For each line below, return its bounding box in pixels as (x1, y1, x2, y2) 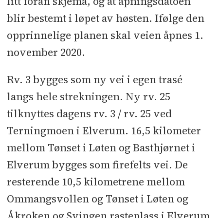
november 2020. (6, 45, 85, 60)
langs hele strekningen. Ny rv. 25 (6, 90, 170, 104)
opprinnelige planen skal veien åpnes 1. (6, 28, 203, 43)
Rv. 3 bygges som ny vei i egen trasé (6, 73, 182, 87)
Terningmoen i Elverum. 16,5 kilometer (6, 124, 201, 138)
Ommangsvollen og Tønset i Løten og (6, 192, 188, 206)
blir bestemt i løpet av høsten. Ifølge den (6, 11, 204, 26)
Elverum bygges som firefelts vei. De (6, 158, 188, 172)
